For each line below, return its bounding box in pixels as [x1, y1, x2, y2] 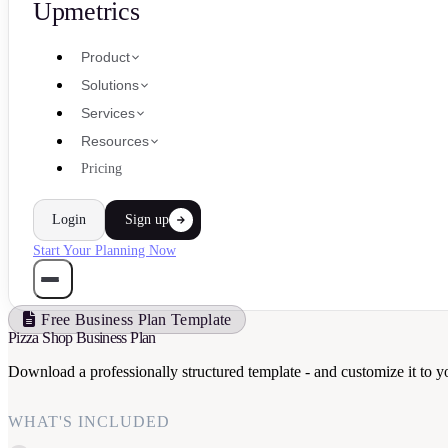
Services [81, 105, 135, 121]
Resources [81, 133, 149, 149]
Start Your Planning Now [33, 243, 176, 258]
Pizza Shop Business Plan [8, 329, 156, 346]
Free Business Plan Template [41, 311, 232, 328]
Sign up [125, 212, 169, 227]
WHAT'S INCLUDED [8, 413, 170, 430]
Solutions [81, 77, 139, 93]
